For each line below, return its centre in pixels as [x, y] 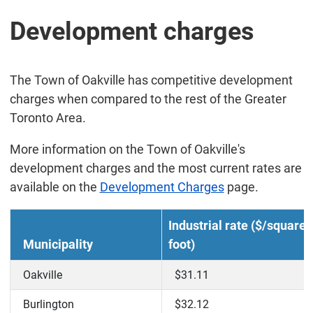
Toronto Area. [48, 118]
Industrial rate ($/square [237, 226]
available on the [54, 187]
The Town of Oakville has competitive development [151, 80]
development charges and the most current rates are [155, 168]
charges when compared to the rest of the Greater [148, 99]
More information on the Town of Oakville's [127, 150]
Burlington [48, 305]
